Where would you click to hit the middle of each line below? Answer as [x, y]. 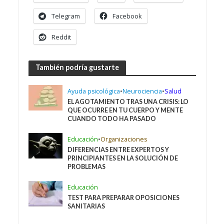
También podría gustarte [77, 67]
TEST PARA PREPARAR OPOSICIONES [124, 197]
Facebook [127, 16]
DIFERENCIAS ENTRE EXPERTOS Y [118, 149]
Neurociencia [142, 91]
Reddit [61, 37]
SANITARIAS [86, 206]
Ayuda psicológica [94, 91]
